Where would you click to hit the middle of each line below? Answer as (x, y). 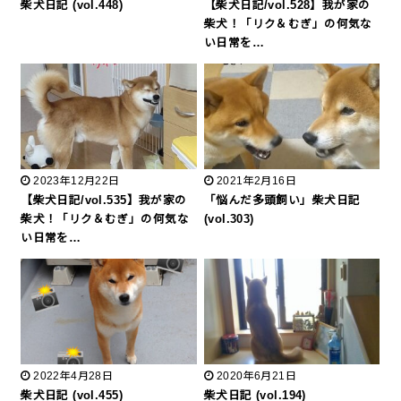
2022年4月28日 (73, 376)
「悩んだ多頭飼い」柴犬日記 (282, 200)
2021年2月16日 (256, 180)
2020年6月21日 (256, 376)
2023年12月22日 (77, 180)
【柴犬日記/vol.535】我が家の (104, 200)
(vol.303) (229, 219)
